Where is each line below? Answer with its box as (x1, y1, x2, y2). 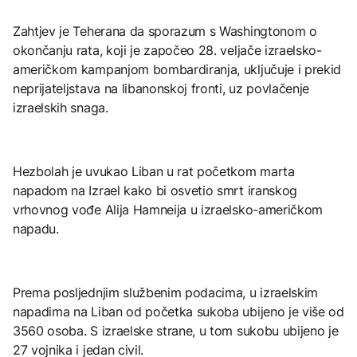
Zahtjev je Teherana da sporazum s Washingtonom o (13, 22, 317, 39)
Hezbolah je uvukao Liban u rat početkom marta (13, 163, 295, 179)
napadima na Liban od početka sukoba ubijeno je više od (13, 303, 344, 320)
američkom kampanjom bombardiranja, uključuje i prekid (13, 61, 342, 77)
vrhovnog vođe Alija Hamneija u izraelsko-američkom (13, 201, 323, 218)
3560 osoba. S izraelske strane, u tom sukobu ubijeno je (13, 322, 339, 339)
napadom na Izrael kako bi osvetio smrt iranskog (13, 182, 297, 198)
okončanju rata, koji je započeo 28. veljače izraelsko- (13, 41, 322, 58)
